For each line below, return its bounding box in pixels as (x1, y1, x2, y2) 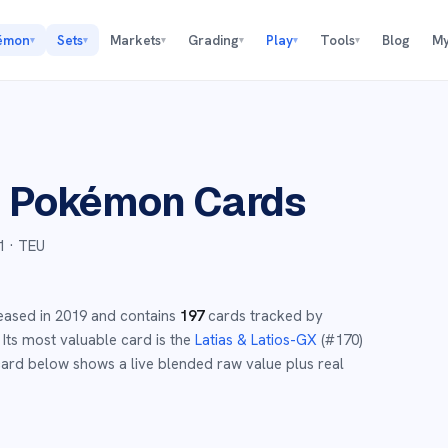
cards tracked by (204, 306, 323, 326)
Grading (187, 31, 239, 49)
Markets (109, 31, 161, 49)
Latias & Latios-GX (195, 330, 317, 350)
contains (116, 306, 176, 326)
